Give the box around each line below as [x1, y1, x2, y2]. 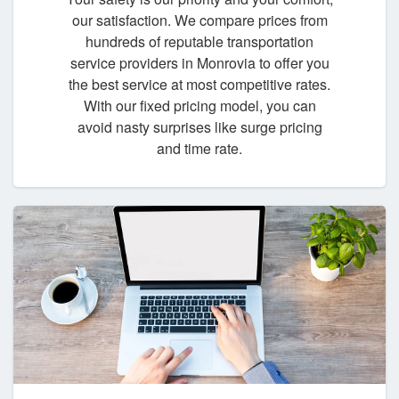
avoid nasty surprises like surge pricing [77, 116, 322, 137]
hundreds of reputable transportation [85, 30, 313, 52]
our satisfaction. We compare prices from [71, 9, 328, 30]
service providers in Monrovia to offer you [69, 52, 330, 73]
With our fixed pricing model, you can [83, 94, 316, 116]
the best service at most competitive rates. [69, 73, 330, 94]
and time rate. [157, 137, 242, 159]
